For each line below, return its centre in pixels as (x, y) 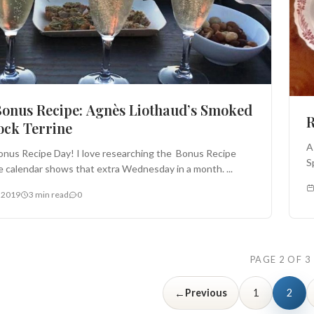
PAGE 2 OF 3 (280, 260)
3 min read (49, 195)
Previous (206, 293)
